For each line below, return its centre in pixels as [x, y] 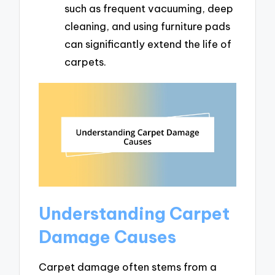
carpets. [85, 61]
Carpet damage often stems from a [128, 267]
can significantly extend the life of [148, 44]
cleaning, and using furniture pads [147, 26]
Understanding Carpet [134, 213]
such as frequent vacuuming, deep [149, 8]
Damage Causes [108, 236]
